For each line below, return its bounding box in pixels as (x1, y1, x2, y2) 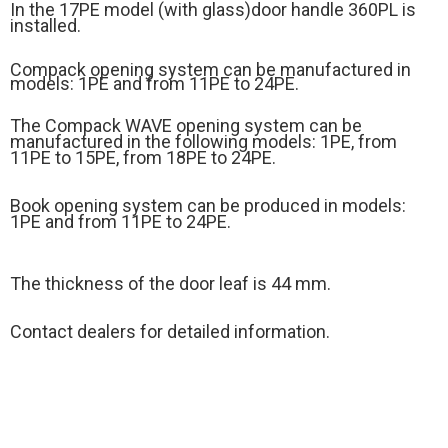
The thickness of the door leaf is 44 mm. (10, 273, 331, 294)
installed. (10, 15, 81, 36)
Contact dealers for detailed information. (10, 321, 330, 342)
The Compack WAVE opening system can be (10, 115, 362, 136)
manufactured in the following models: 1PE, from (10, 131, 397, 152)
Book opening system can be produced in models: (10, 195, 406, 216)
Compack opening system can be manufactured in (10, 59, 411, 80)
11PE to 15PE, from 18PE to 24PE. (10, 147, 276, 168)
